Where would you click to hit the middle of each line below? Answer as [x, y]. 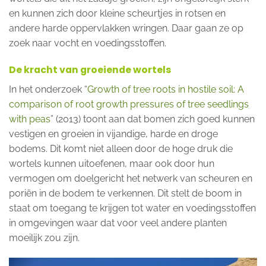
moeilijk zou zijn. [44, 238]
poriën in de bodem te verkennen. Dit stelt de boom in [125, 194]
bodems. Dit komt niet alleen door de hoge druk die [121, 149]
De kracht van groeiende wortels [90, 70]
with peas [30, 119]
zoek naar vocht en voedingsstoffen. [88, 43]
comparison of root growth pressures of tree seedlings [129, 104]
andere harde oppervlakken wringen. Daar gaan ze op [126, 28]
